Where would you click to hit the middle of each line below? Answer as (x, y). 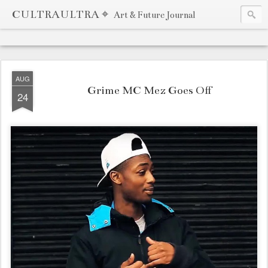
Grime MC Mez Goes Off (149, 90)
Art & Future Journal (154, 15)
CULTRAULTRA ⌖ (61, 14)
